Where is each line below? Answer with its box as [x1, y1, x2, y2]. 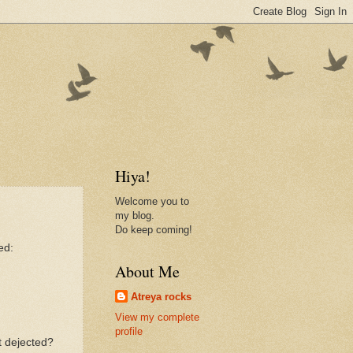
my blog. [115, 210, 154, 221]
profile [115, 325, 143, 338]
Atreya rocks [131, 291, 191, 303]
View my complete [115, 311, 199, 324]
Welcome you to [115, 195, 189, 207]
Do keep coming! [115, 224, 192, 236]
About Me [115, 261, 180, 282]
